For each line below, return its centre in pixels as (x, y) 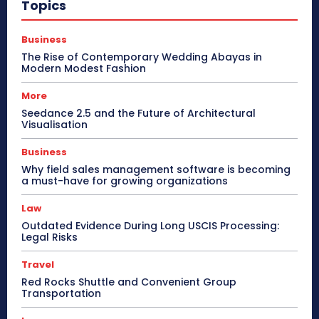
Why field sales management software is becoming (156, 170)
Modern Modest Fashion (84, 69)
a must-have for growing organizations (125, 181)
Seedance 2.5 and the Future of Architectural (138, 114)
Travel (38, 265)
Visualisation (54, 125)
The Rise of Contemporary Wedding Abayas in (142, 57)
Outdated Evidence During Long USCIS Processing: (150, 226)
